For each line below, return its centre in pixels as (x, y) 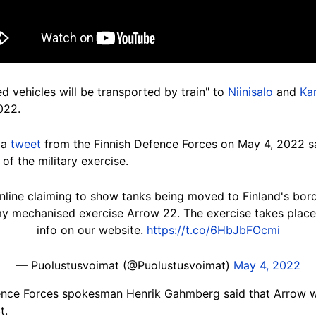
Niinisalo (250, 91)
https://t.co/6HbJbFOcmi (213, 230)
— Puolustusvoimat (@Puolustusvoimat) (124, 265)
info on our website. (91, 230)
